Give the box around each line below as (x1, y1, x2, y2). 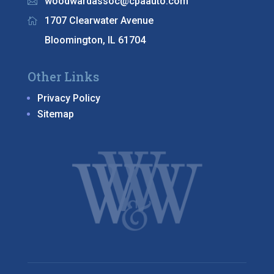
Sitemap (37, 108, 74, 120)
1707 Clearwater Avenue (44, 15, 154, 26)
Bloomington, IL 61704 (44, 34, 146, 46)
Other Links (27, 68, 99, 84)
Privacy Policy (37, 92, 100, 104)
